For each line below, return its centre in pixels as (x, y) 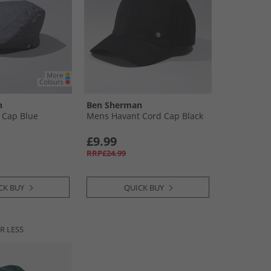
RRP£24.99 (106, 153)
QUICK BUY (144, 188)
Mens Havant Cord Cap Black (145, 116)
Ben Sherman (114, 105)
